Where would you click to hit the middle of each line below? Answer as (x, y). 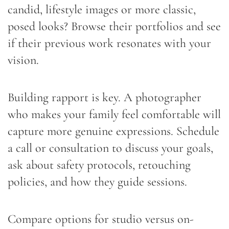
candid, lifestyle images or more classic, (102, 9)
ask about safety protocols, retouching (99, 165)
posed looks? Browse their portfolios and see (114, 26)
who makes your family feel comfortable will (114, 114)
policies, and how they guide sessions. (97, 181)
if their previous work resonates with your (109, 43)
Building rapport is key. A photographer (105, 97)
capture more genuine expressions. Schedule (113, 131)
